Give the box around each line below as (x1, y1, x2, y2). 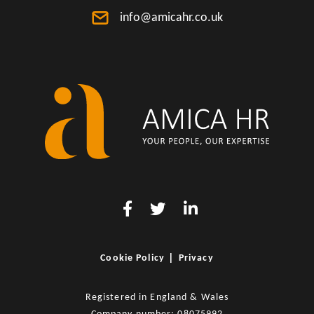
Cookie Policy (100, 253, 165, 264)
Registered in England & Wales (85, 292, 229, 303)
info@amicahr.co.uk (119, 11, 223, 25)
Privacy (178, 253, 214, 264)
